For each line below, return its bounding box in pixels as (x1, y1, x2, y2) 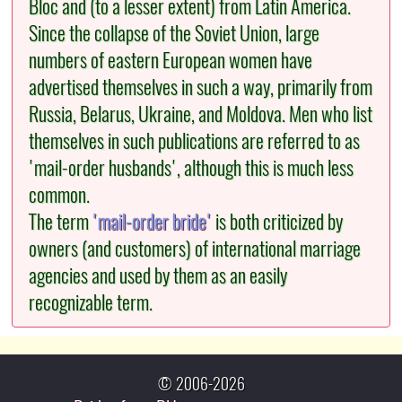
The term (29, 208, 93, 236)
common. (29, 181, 91, 209)
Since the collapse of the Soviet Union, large (29, 20, 320, 48)
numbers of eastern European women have (29, 47, 313, 74)
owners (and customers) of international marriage (29, 235, 362, 263)
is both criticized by (212, 208, 344, 236)
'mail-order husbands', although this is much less (29, 154, 354, 182)
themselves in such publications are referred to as (29, 127, 361, 155)
